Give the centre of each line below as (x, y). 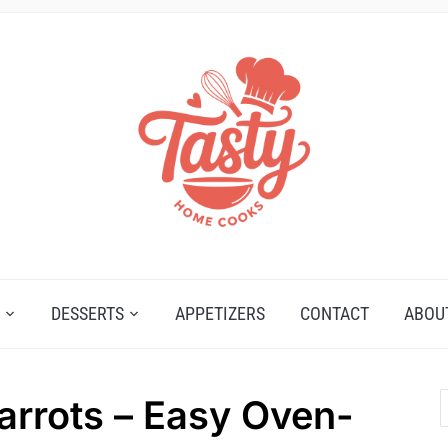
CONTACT (334, 314)
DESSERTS (87, 314)
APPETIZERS (220, 314)
